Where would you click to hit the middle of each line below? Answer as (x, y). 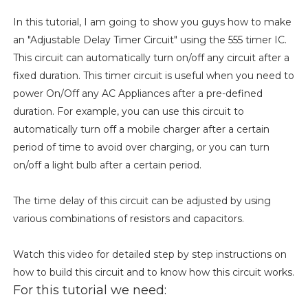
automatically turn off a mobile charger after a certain (141, 129)
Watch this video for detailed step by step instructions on (150, 254)
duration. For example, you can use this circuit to (128, 111)
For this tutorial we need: (89, 290)
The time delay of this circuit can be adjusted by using (142, 200)
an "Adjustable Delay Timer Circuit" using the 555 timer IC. (150, 40)
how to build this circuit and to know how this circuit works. (153, 272)
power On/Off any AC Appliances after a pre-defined (137, 93)
